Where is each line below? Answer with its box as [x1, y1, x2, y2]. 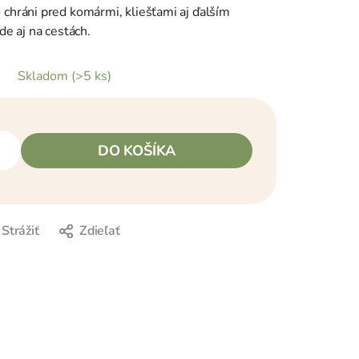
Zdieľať [79, 221, 120, 240]
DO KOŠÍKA [97, 141, 176, 161]
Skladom [18, 67, 71, 85]
